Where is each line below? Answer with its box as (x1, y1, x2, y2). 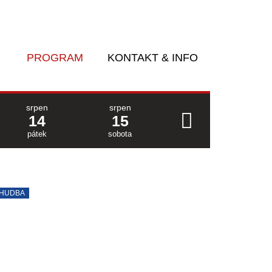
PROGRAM (27, 52, 83, 64)
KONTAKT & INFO (107, 52, 198, 64)
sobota (108, 129, 132, 138)
